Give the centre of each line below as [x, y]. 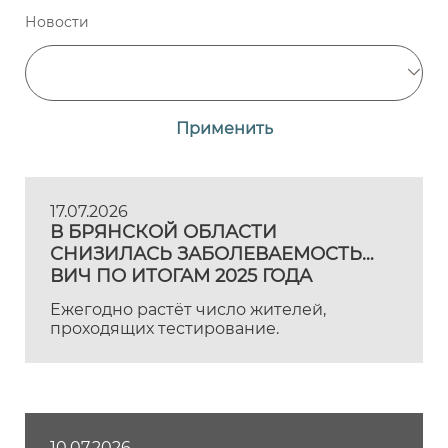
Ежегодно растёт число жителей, [188, 309]
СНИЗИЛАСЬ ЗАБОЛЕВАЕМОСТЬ [206, 254]
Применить [224, 128]
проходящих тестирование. [164, 328]
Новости [57, 22]
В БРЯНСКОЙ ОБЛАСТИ [163, 232]
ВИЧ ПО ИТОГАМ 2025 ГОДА [181, 276]
